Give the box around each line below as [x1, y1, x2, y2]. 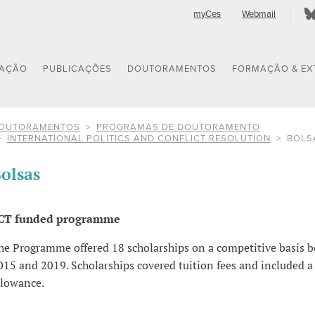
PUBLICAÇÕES [43, 63, 112, 75]
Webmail [242, 8, 276, 20]
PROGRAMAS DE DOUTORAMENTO [96, 121, 260, 133]
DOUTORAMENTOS [127, 63, 217, 75]
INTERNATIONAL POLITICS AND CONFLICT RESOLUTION [6, 132, 271, 144]
